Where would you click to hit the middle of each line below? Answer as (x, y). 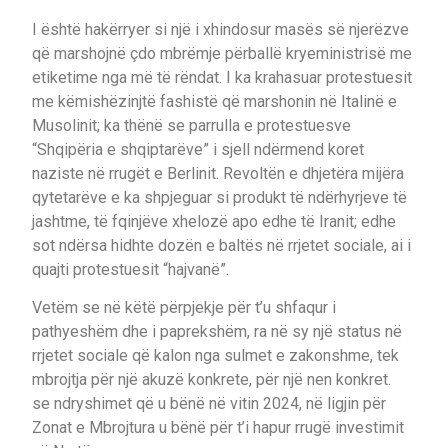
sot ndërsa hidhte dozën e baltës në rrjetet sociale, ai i (221, 245)
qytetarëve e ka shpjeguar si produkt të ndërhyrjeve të (219, 197)
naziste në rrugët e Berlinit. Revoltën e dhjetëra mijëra (218, 173)
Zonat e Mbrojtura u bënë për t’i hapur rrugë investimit (218, 428)
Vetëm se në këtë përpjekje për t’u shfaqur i (184, 308)
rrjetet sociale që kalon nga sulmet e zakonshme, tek (215, 356)
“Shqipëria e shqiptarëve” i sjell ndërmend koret (198, 149)
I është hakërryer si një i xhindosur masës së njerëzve (220, 29)
